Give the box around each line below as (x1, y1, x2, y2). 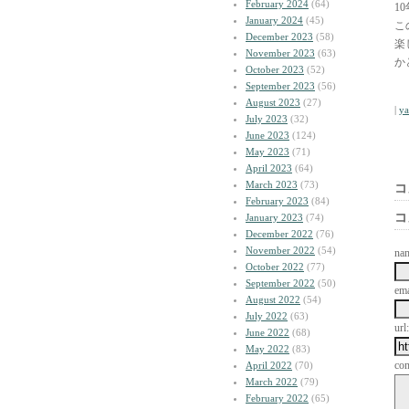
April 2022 (246, 360, 292, 371)
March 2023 (246, 179, 298, 190)
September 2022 (246, 278, 315, 288)
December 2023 (246, 31, 313, 42)
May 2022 (246, 343, 289, 354)
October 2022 (246, 261, 304, 272)
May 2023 (246, 146, 289, 157)
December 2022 (246, 228, 313, 239)
